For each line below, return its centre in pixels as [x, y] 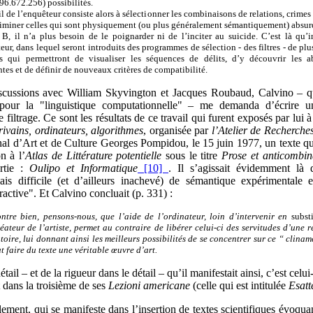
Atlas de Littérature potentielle [96, 155]
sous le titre [194, 155]
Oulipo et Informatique [83, 168]
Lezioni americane [149, 285]
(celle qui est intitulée [239, 285]
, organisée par [177, 130]
